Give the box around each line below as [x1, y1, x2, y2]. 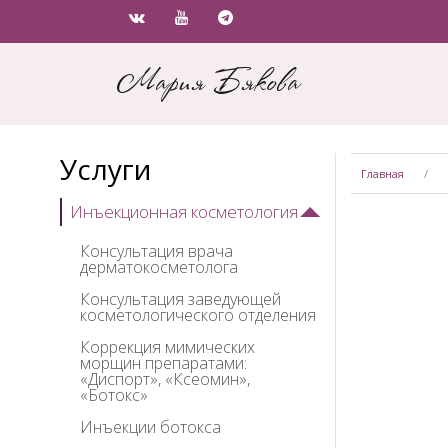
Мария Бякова [117, 60, 300, 107]
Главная [361, 166, 404, 182]
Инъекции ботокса [80, 416, 221, 439]
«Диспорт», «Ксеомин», [80, 368, 250, 391]
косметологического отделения [80, 304, 316, 327]
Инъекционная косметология [70, 200, 298, 224]
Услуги [60, 150, 151, 189]
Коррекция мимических [80, 336, 255, 359]
